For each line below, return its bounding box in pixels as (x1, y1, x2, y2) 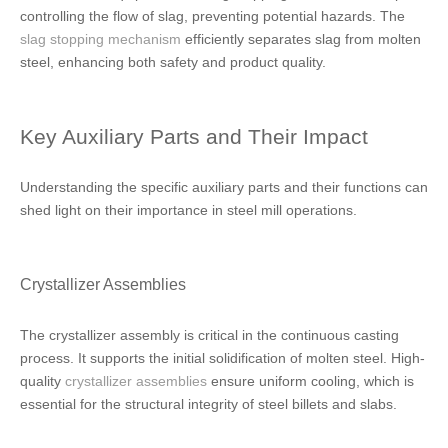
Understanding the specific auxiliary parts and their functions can (20, 179, 428, 195)
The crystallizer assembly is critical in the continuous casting (20, 327, 399, 343)
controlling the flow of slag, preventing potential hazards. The (20, 8, 405, 24)
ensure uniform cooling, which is (207, 373, 414, 389)
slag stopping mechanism (20, 31, 181, 47)
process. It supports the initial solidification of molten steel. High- (20, 350, 425, 366)
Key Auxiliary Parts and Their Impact (20, 125, 368, 148)
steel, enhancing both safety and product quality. (20, 54, 326, 70)
